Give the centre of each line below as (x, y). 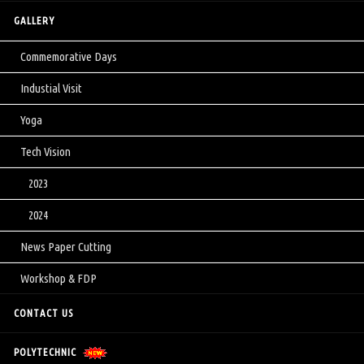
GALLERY (34, 21)
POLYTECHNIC (45, 352)
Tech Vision (45, 152)
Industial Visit (51, 89)
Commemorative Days (69, 57)
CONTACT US (43, 313)
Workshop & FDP (58, 279)
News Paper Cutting (66, 247)
